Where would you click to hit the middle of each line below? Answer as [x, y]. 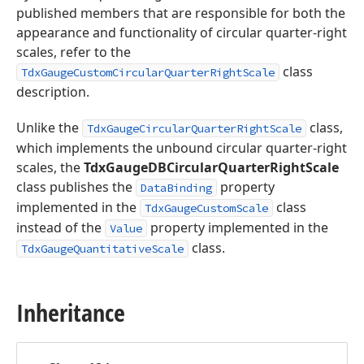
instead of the [61, 227]
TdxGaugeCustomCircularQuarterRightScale [148, 72]
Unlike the [49, 128]
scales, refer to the [74, 52]
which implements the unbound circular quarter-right [182, 148]
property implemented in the [238, 227]
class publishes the [76, 187]
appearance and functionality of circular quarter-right [182, 32]
